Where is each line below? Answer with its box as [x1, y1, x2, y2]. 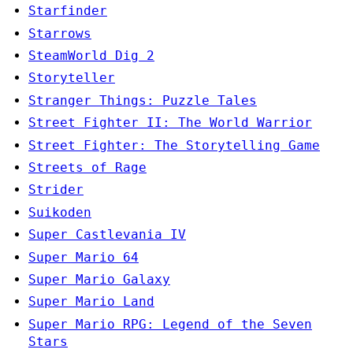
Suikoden [28, 204, 91, 220]
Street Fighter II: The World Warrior [28, 115, 312, 131]
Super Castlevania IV [28, 227, 186, 243]
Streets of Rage [28, 160, 147, 176]
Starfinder [28, 3, 107, 19]
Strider [28, 182, 84, 198]
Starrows [28, 25, 91, 41]
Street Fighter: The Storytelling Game [28, 137, 320, 153]
